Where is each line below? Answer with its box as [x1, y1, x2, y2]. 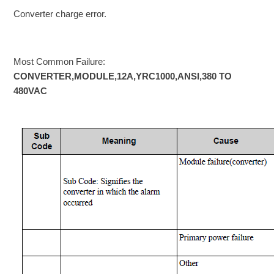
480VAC [13, 85, 48, 96]
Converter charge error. [13, 8, 107, 19]
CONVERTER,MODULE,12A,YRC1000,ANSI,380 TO [13, 70, 232, 81]
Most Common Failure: [13, 56, 106, 67]
